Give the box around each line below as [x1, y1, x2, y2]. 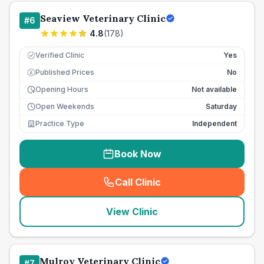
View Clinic [106, 206, 158, 217]
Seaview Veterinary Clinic [40, 12, 166, 24]
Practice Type [35, 119, 84, 128]
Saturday [206, 102, 237, 111]
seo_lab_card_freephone [134, 182, 252, 194]
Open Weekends [35, 102, 94, 111]
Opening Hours [35, 85, 88, 94]
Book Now [114, 148, 161, 160]
